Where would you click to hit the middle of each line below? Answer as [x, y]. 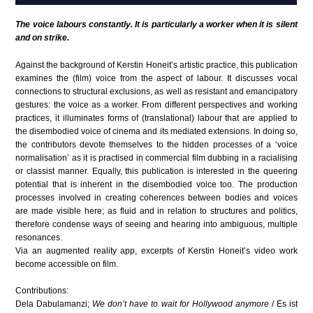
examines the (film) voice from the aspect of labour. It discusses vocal [156, 78]
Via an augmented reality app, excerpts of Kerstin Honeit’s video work [156, 250]
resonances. [39, 237]
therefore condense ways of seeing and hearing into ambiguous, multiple [156, 224]
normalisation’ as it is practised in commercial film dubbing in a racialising [156, 158]
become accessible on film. [67, 264]
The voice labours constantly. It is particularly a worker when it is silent [156, 25]
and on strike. [43, 38]
